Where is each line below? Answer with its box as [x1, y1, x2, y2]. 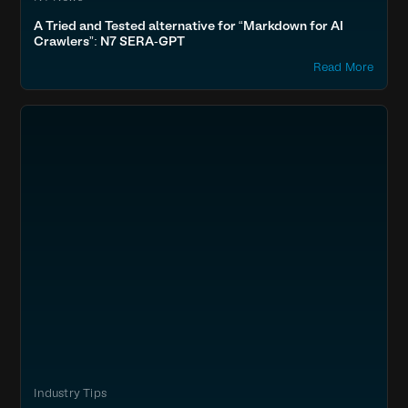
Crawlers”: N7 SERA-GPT [34, 36, 186, 48]
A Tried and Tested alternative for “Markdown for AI [34, 20, 344, 33]
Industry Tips [34, 388, 107, 399]
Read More [312, 62, 374, 73]
